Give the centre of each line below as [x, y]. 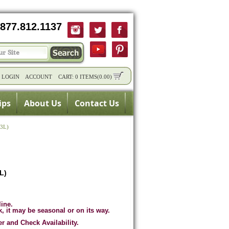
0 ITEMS [86, 77]
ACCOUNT [39, 77]
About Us [43, 103]
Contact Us [97, 103]
